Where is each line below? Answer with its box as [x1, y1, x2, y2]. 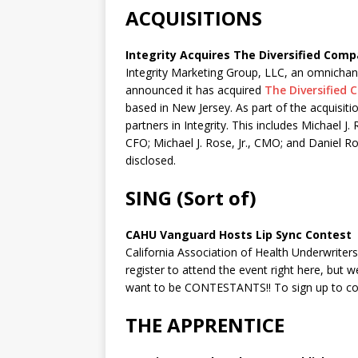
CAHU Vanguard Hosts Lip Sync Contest [125, 227, 352, 242]
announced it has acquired [125, 82, 265, 97]
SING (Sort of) [125, 185, 257, 211]
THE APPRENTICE [125, 312, 284, 338]
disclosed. [125, 153, 176, 168]
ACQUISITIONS [125, 5, 262, 31]
